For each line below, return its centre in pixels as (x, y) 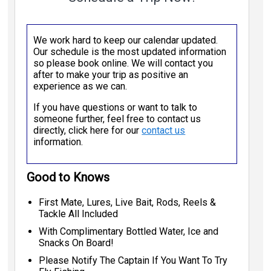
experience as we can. (80, 87)
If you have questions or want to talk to (116, 108)
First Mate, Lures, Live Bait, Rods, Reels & (128, 203)
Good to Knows (68, 178)
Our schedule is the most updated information (130, 52)
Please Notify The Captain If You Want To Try (133, 261)
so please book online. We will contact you (123, 64)
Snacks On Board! (77, 243)
